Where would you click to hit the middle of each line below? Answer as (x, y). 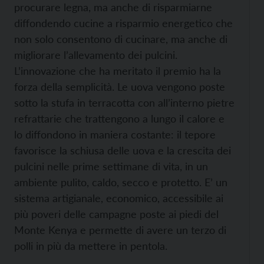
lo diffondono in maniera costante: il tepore (115, 135)
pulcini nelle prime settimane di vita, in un (111, 166)
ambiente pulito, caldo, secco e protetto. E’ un (121, 182)
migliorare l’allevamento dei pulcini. (96, 55)
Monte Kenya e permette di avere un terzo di (120, 230)
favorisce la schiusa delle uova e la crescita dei (123, 151)
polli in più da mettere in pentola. (91, 246)
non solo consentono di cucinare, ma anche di (121, 39)
